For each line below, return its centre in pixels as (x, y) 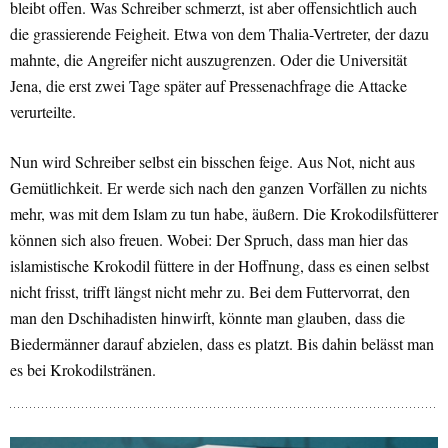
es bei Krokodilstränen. (83, 370)
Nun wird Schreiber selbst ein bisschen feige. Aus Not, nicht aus (212, 162)
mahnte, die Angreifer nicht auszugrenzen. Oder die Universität (208, 60)
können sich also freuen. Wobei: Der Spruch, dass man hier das (209, 240)
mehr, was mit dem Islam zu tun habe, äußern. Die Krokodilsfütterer (224, 214)
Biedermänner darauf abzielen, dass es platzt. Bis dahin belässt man (222, 344)
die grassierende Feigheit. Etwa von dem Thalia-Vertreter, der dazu (219, 34)
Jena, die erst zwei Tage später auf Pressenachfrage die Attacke (208, 86)
